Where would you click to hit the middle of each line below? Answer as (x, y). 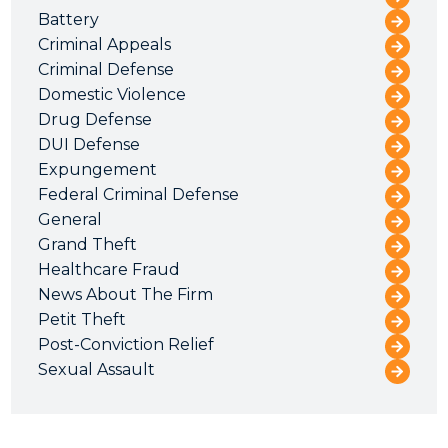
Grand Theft (88, 244)
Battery (69, 19)
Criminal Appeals (105, 44)
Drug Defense (95, 119)
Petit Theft (82, 319)
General (70, 219)
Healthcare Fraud (109, 269)
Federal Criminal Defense (139, 194)
